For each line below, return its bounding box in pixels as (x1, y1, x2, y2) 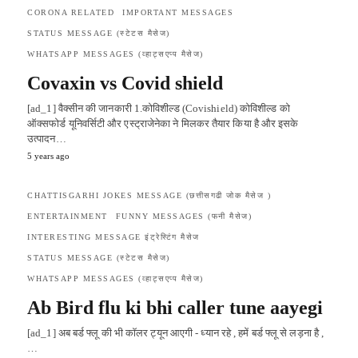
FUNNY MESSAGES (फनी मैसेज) (115, 211, 252, 221)
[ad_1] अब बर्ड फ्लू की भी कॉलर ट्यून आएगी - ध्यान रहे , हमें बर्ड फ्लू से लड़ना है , (27, 326, 324, 339)
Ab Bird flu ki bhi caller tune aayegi (27, 296, 323, 318)
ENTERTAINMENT (27, 211, 108, 221)
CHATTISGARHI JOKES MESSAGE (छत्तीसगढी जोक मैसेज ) (27, 190, 271, 200)
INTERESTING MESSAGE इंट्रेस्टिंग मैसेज (27, 232, 200, 241)
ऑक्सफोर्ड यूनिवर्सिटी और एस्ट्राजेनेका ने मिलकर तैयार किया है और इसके (27, 117, 299, 129)
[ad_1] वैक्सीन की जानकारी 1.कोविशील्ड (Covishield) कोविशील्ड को (27, 101, 290, 114)
